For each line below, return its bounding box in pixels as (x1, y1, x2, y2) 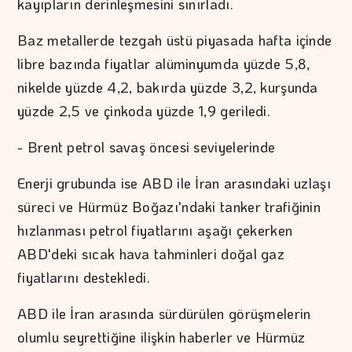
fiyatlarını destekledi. (17, 268, 150, 288)
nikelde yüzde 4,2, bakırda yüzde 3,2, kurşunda (17, 78, 318, 97)
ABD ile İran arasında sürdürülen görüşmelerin (17, 304, 311, 324)
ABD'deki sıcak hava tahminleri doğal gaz (17, 244, 284, 264)
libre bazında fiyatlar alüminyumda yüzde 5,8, (17, 54, 310, 74)
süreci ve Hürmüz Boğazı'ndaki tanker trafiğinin (17, 197, 321, 217)
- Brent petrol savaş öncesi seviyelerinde (17, 137, 276, 157)
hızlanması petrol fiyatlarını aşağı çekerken (17, 221, 293, 240)
